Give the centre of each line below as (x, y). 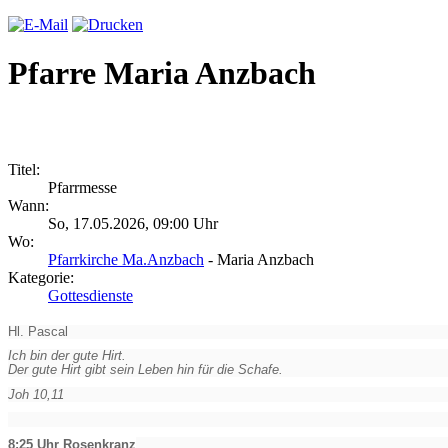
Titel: (24, 169)
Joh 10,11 (36, 394)
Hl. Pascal (38, 331)
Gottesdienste (90, 295)
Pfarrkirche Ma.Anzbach (126, 259)
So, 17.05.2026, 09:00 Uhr (133, 223)
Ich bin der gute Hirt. (67, 355)
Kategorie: (41, 277)
